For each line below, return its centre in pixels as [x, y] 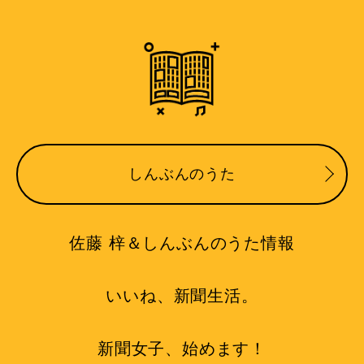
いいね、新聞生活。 [182, 295]
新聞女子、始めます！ [182, 348]
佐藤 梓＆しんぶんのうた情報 [182, 243]
